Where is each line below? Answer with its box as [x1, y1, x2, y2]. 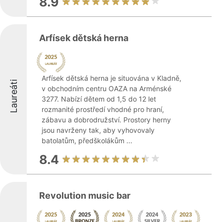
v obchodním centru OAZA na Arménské [42, 84, 171, 93]
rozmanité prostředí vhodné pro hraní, [42, 105, 164, 113]
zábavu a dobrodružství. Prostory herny [42, 115, 171, 124]
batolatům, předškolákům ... [42, 136, 132, 145]
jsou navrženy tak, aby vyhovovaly [42, 126, 155, 134]
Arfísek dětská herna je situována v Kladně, [42, 74, 181, 82]
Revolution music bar [39, 190, 130, 201]
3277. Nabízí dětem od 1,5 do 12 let [42, 95, 156, 103]
